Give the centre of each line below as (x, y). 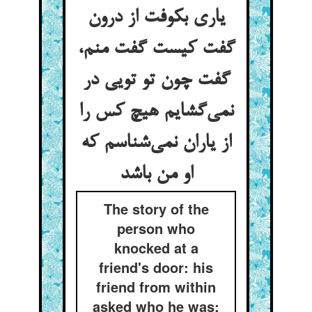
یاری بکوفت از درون (156, 18)
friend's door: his (156, 267)
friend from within (156, 287)
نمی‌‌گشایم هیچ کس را (156, 112)
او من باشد (156, 175)
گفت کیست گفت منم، (156, 49)
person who (156, 228)
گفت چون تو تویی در (156, 81)
